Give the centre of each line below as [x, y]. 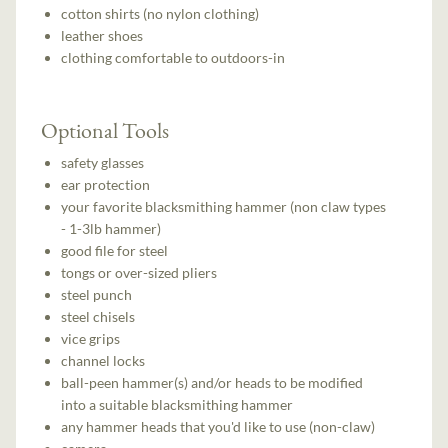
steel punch [97, 295]
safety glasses [103, 163]
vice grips [91, 339]
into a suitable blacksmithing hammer [177, 405]
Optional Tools [105, 129]
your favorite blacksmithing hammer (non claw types [224, 207]
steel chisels [98, 317]
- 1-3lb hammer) [111, 229]
